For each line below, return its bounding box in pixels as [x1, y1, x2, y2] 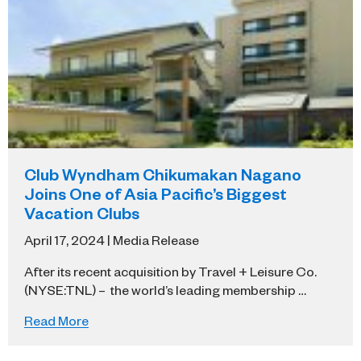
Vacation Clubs [24, 201, 139, 223]
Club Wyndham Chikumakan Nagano [24, 163, 301, 185]
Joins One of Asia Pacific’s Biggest [24, 182, 287, 204]
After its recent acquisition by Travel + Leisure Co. [24, 262, 317, 279]
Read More [24, 311, 89, 328]
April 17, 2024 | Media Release [24, 230, 199, 247]
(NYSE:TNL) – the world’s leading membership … [24, 280, 306, 297]
